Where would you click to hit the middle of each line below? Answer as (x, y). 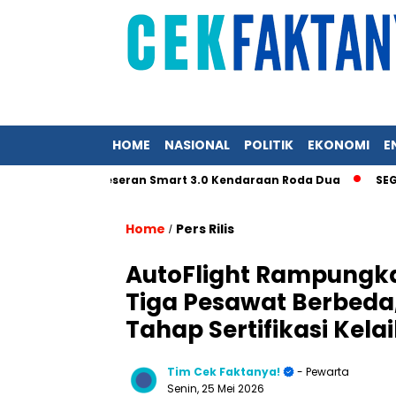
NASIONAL (197, 145)
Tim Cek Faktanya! (224, 372)
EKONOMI (339, 145)
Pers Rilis (205, 229)
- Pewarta (322, 372)
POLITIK (269, 145)
